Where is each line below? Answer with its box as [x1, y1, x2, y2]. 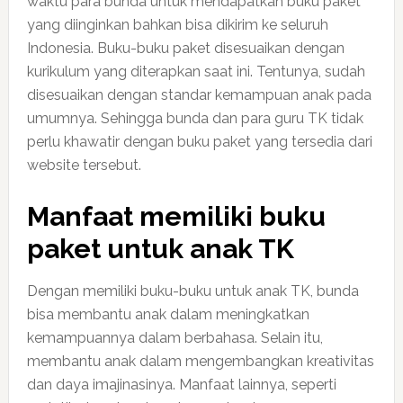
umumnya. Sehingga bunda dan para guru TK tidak [26, 110, 363, 127]
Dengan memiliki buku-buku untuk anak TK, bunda [26, 282, 359, 300]
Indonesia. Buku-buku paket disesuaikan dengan [26, 40, 345, 57]
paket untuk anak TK [26, 233, 294, 264]
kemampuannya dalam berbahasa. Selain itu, [26, 329, 323, 346]
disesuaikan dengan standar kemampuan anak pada [26, 86, 372, 103]
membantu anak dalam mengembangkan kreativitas [26, 353, 374, 370]
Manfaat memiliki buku [26, 201, 326, 232]
